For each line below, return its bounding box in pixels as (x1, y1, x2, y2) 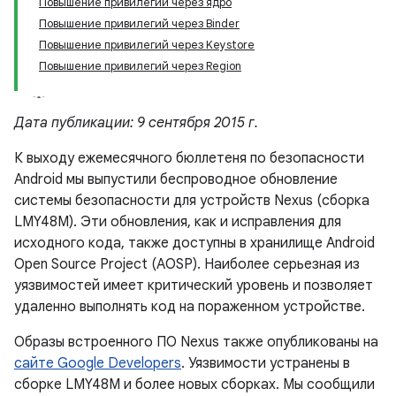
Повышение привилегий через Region (39, 58, 241, 73)
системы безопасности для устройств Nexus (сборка (14, 192, 369, 209)
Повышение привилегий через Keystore (39, 37, 255, 52)
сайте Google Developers (14, 354, 181, 372)
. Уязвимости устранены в (181, 354, 350, 372)
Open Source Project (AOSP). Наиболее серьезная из (14, 255, 360, 273)
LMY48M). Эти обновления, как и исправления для (14, 213, 341, 231)
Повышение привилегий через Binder (39, 16, 240, 31)
